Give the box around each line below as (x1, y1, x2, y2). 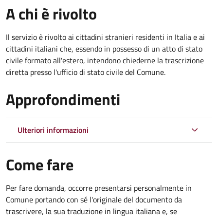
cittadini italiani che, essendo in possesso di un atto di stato (6, 42, 202, 54)
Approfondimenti (6, 87, 120, 111)
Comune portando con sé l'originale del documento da (6, 193, 182, 205)
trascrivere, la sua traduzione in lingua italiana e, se (6, 205, 177, 217)
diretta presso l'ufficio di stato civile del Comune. (6, 66, 165, 78)
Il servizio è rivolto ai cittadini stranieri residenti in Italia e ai (6, 31, 205, 43)
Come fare (6, 152, 73, 176)
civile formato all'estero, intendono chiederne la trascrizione (6, 54, 204, 66)
